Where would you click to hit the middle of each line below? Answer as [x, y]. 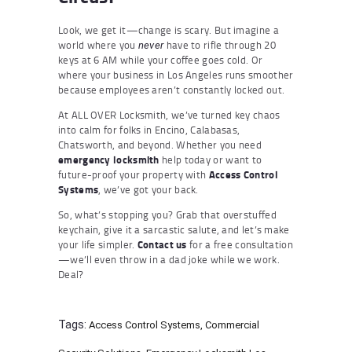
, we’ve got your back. [148, 189]
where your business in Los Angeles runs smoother [176, 74]
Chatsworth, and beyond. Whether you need [160, 144]
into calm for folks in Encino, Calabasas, [149, 129]
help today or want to [211, 159]
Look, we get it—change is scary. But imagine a [169, 29]
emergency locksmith [109, 159]
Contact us [162, 244]
